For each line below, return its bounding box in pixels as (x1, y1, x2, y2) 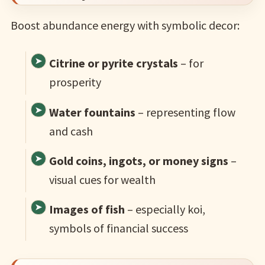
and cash (49, 123, 93, 138)
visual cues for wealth (49, 172, 156, 188)
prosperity (49, 75, 101, 90)
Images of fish (49, 202, 125, 217)
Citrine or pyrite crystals (49, 56, 178, 71)
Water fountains (49, 104, 135, 119)
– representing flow (135, 104, 235, 119)
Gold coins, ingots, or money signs (49, 153, 228, 169)
